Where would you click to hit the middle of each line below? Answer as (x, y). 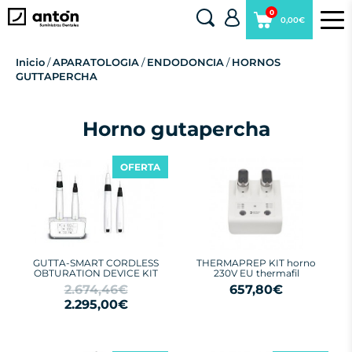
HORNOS (256, 62)
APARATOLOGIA (96, 62)
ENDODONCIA (185, 62)
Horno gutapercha (176, 129)
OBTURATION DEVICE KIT (96, 273)
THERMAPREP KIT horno (256, 263)
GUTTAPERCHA (57, 76)
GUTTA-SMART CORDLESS (96, 263)
